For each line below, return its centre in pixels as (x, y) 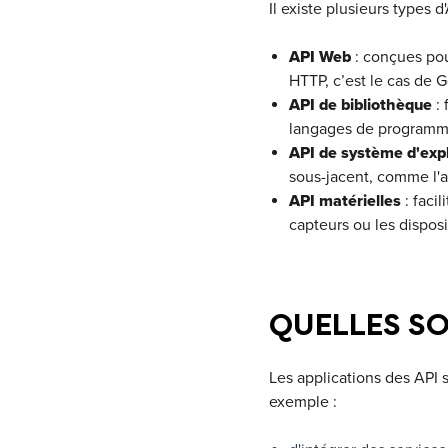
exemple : (302, 401)
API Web (321, 56)
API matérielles (344, 200)
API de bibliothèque (360, 104)
